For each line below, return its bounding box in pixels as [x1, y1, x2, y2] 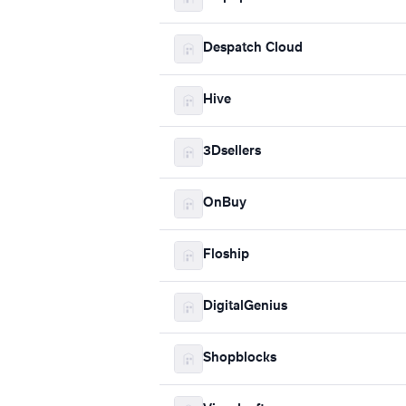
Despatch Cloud [203, 42, 303, 55]
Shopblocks [203, 352, 276, 365]
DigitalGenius [203, 300, 287, 314]
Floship [203, 248, 249, 262]
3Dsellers [203, 145, 261, 159]
